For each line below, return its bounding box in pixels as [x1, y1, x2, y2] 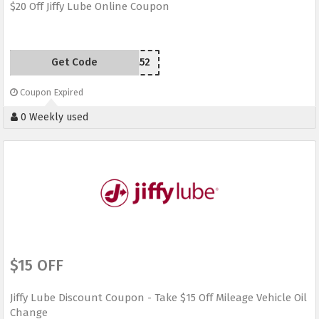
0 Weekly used [18, 111, 88, 124]
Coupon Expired [18, 87, 83, 98]
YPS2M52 [109, 56, 150, 69]
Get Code [51, 56, 98, 69]
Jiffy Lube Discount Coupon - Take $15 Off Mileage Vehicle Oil [10, 291, 307, 305]
